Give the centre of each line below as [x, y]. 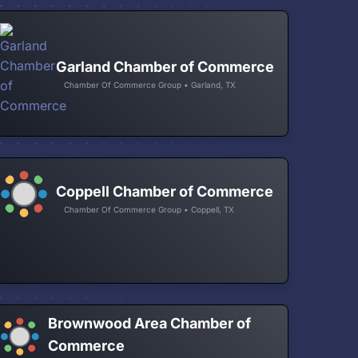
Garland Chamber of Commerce [165, 67]
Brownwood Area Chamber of [149, 323]
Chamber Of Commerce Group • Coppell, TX [149, 209]
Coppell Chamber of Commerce [165, 191]
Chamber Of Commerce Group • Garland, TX [150, 85]
